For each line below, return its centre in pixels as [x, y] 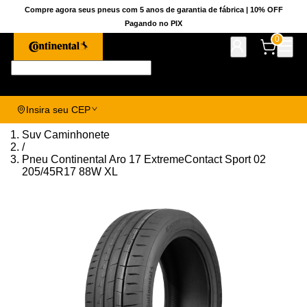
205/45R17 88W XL [70, 172]
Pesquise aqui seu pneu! [212, 67]
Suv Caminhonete [66, 135]
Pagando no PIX [153, 23]
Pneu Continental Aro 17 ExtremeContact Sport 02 [144, 159]
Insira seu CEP [58, 110]
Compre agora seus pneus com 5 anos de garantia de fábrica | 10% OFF [153, 10]
